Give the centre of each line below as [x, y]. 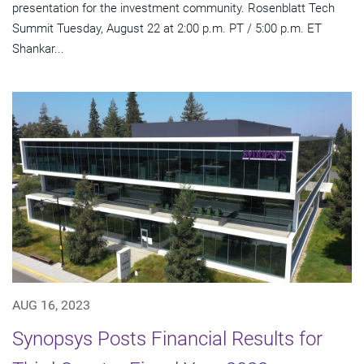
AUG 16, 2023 [51, 305]
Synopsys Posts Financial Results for [167, 338]
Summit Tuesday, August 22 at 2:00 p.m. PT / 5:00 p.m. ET [167, 28]
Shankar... [38, 48]
